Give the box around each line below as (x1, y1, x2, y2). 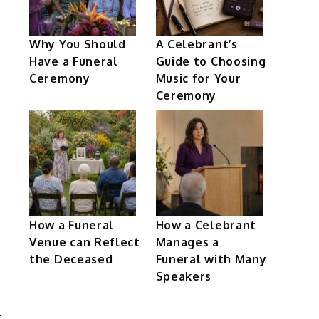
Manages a (155, 235, 219, 249)
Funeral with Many (155, 252, 267, 266)
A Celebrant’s (155, 37, 238, 51)
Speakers (155, 269, 212, 283)
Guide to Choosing (155, 54, 266, 68)
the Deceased (29, 252, 113, 266)
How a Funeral (29, 218, 115, 232)
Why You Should (29, 37, 126, 51)
